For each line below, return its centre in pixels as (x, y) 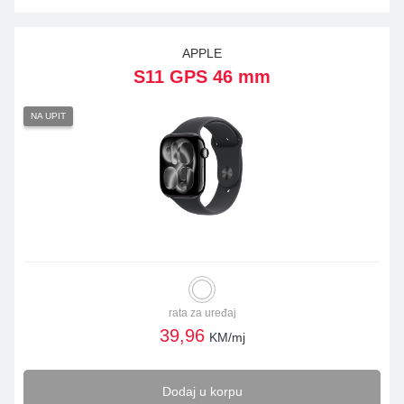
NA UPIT (48, 116)
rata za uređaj (202, 313)
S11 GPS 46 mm (202, 77)
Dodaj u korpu (202, 391)
